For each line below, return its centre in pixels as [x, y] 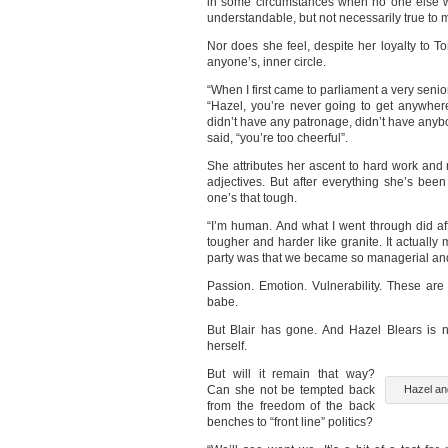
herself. [227, 346]
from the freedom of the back [291, 406]
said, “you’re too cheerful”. [277, 138]
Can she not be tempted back [291, 390]
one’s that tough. [252, 198]
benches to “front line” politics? [290, 422]
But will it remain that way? [291, 374]
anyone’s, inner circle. [266, 62]
